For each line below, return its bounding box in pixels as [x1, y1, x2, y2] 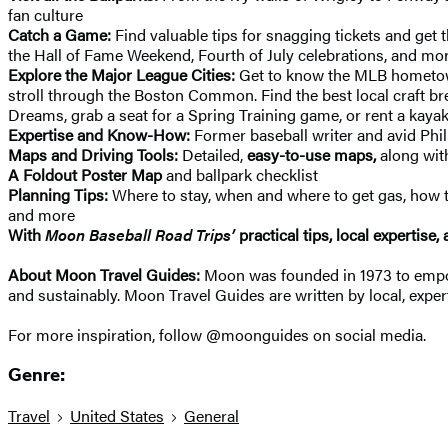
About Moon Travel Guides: [8, 262, 200, 286]
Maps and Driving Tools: [8, 142, 178, 166]
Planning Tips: [8, 182, 108, 206]
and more [8, 202, 75, 226]
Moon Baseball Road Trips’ [45, 222, 235, 246]
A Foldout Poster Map [8, 162, 166, 186]
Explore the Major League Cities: [8, 62, 235, 86]
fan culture [8, 2, 83, 26]
